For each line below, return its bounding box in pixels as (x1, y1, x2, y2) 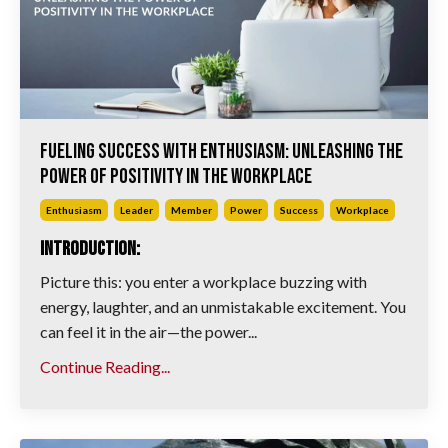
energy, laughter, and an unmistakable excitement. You (40, 297, 406, 317)
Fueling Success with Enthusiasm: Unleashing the (40, 139, 403, 165)
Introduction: (40, 237, 140, 262)
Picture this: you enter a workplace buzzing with (40, 272, 367, 292)
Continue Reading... (40, 357, 170, 377)
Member (171, 204, 212, 217)
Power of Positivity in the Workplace (40, 164, 312, 190)
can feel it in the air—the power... (40, 322, 257, 342)
